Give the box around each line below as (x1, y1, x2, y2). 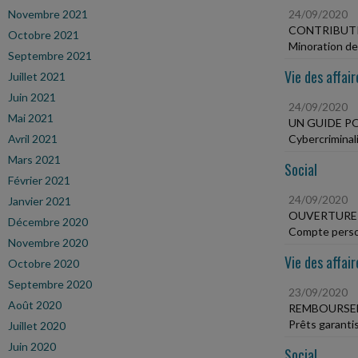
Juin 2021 (8, 90, 56, 104)
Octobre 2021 (8, 28, 79, 42)
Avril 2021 (8, 132, 58, 145)
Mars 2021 (8, 153, 61, 166)
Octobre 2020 (8, 257, 79, 270)
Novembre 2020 (8, 236, 88, 249)
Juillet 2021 (8, 70, 66, 83)
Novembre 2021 (8, 7, 88, 21)
